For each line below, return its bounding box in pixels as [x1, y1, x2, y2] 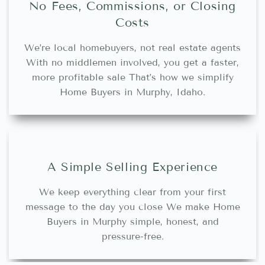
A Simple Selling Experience [47, 160, 218, 174]
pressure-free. [101, 231, 164, 243]
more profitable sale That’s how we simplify [31, 72, 234, 83]
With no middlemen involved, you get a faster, [26, 57, 239, 69]
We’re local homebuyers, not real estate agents [24, 42, 241, 54]
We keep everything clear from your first [39, 186, 226, 198]
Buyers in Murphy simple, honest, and [46, 216, 219, 228]
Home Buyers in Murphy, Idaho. [60, 86, 205, 98]
